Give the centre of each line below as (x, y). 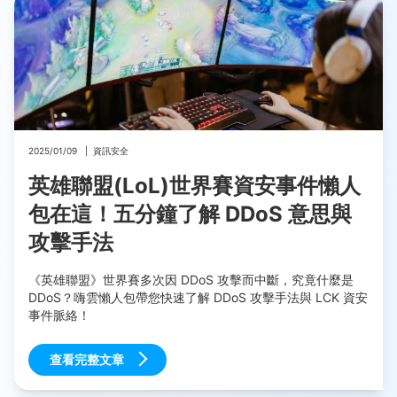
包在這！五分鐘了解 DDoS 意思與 (190, 214)
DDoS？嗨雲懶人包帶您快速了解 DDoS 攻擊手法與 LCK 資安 (198, 298)
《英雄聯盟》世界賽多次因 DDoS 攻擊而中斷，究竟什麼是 (191, 280)
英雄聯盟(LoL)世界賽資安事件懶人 (195, 186)
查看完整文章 (87, 359)
